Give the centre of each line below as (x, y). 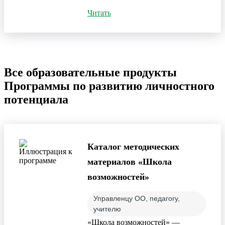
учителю (107, 209)
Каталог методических (133, 146)
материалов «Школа (129, 161)
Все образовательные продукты (90, 72)
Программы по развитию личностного (109, 86)
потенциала (36, 99)
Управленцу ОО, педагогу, (136, 198)
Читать (99, 13)
